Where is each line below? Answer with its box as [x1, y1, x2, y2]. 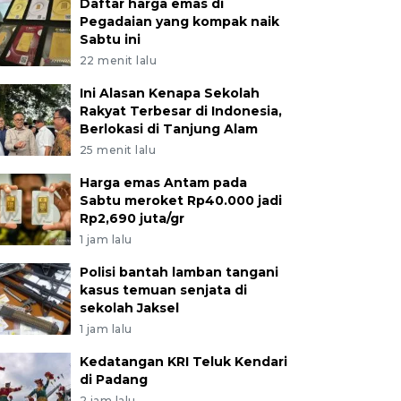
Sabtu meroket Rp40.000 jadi [79, 192, 282, 209]
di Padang [79, 371, 148, 388]
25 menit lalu [79, 143, 157, 157]
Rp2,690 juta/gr [79, 210, 184, 226]
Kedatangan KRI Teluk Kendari [79, 354, 287, 370]
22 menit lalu [79, 54, 158, 67]
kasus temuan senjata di [79, 282, 247, 298]
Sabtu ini [79, 31, 141, 47]
